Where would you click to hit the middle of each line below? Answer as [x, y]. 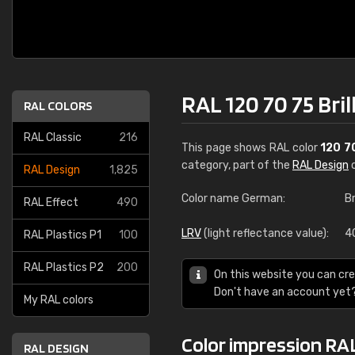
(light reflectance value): [265, 233]
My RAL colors [59, 300]
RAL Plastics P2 [64, 267]
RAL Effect [51, 202]
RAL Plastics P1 [63, 235]
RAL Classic [53, 137]
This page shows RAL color [251, 148]
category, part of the [237, 165]
